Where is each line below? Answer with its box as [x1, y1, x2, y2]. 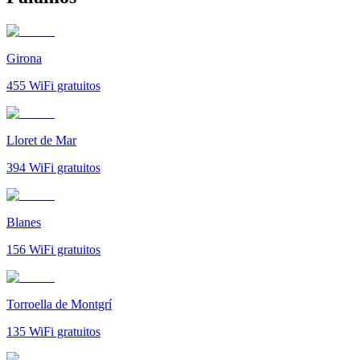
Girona [6, 51, 42, 65]
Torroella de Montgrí [6, 297, 112, 311]
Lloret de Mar [6, 133, 76, 147]
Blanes [6, 215, 41, 229]
